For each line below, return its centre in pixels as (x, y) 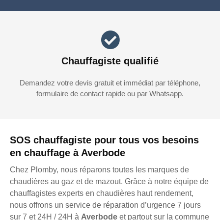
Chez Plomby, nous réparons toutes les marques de (99, 170)
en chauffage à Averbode (68, 153)
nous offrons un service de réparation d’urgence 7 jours (105, 205)
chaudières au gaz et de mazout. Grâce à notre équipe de (109, 182)
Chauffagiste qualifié (110, 61)
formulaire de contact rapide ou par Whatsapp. (110, 94)
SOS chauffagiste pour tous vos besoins (104, 140)
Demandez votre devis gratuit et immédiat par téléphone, (110, 83)
